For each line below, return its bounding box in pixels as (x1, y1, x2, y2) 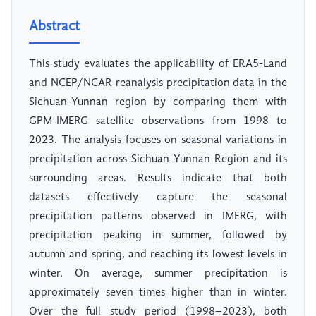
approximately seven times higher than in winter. (29, 287, 287, 299)
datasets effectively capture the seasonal (29, 192, 287, 204)
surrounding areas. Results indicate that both (29, 173, 287, 185)
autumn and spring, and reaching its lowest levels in (29, 249, 287, 261)
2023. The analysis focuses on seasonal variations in (29, 135, 287, 147)
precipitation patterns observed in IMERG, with (29, 211, 287, 223)
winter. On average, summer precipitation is (29, 268, 287, 280)
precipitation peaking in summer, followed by (29, 230, 287, 242)
